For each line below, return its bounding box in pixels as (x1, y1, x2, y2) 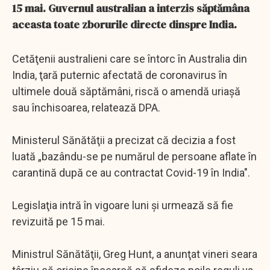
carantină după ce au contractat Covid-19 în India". (12, 166, 250, 179)
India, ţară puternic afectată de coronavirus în (12, 68, 227, 81)
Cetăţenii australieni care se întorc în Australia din (12, 52, 247, 65)
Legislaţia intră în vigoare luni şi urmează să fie (12, 198, 233, 212)
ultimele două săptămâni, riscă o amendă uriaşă (12, 84, 240, 98)
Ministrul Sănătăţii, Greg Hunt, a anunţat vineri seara (12, 247, 257, 260)
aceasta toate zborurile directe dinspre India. (12, 16, 237, 32)
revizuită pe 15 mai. (12, 215, 105, 228)
